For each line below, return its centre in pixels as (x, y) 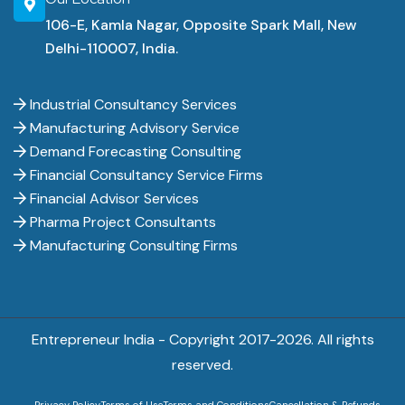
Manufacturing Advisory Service (133, 128)
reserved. (202, 365)
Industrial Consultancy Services (132, 104)
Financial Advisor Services (113, 198)
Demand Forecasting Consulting (134, 151)
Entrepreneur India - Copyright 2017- (154, 339)
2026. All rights (325, 339)
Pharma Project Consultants (121, 222)
